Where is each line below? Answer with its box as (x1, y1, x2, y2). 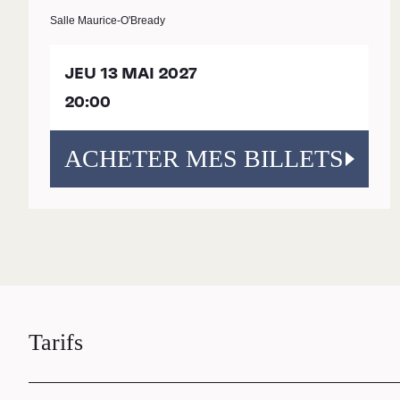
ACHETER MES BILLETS (64, 145, 345, 172)
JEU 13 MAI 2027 (64, 65, 197, 81)
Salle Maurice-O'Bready (50, 14, 166, 27)
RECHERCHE (121, 252, 345, 288)
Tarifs (29, 329, 84, 355)
